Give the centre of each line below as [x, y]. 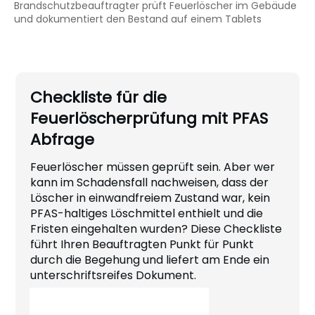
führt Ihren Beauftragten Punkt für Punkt [142, 245]
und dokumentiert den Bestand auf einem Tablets [138, 19]
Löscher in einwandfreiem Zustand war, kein [150, 198]
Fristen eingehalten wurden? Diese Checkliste [156, 229]
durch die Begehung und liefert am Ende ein [150, 260]
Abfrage [62, 140]
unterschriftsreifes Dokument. [113, 276]
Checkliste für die [98, 98]
